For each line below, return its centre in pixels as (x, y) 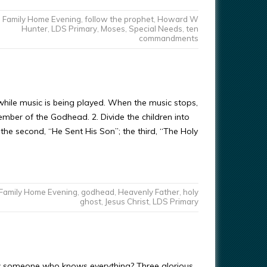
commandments (168, 38)
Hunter (34, 29)
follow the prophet (119, 19)
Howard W (178, 19)
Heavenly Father (148, 192)
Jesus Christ (127, 201)
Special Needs (155, 29)
